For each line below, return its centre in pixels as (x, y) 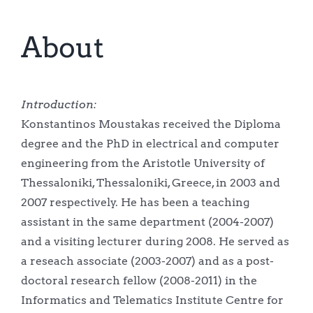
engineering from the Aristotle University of (143, 163)
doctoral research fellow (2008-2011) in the (139, 280)
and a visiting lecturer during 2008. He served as (155, 241)
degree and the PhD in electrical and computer (150, 143)
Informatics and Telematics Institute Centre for (152, 300)
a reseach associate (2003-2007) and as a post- (147, 261)
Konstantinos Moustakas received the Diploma (151, 124)
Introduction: (58, 104)
